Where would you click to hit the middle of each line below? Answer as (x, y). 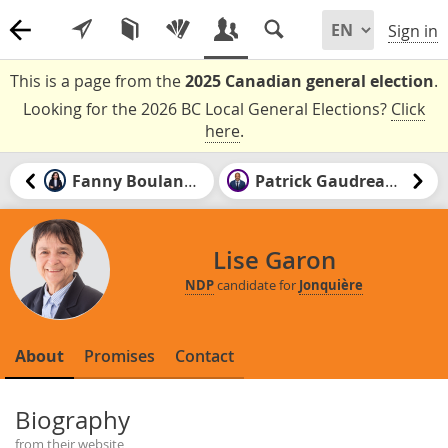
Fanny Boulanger (191, 180)
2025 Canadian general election (309, 81)
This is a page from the (97, 81)
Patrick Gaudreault (392, 180)
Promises (119, 355)
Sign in (413, 31)
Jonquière (331, 285)
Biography (72, 419)
